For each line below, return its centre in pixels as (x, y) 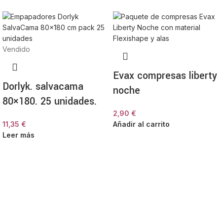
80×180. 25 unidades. (50, 101)
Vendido (16, 49)
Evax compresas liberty (165, 76)
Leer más (18, 135)
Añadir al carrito (141, 124)
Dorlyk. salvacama (43, 87)
